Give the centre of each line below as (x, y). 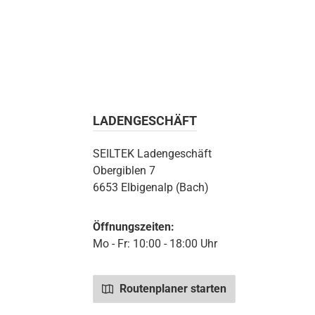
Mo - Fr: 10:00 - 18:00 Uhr (155, 244)
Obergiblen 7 (124, 171)
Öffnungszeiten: (134, 227)
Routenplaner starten (172, 289)
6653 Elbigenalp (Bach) (151, 187)
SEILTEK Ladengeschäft (152, 154)
